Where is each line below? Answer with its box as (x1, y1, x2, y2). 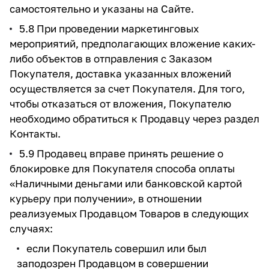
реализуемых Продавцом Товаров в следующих (10, 207, 249, 220)
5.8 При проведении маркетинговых (19, 22, 199, 35)
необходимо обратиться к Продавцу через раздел (10, 112, 259, 125)
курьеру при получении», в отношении (10, 192, 202, 205)
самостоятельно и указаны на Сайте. (10, 2, 194, 15)
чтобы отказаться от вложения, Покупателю (10, 97, 231, 110)
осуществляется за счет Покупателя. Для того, (10, 82, 245, 95)
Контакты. (10, 127, 61, 140)
